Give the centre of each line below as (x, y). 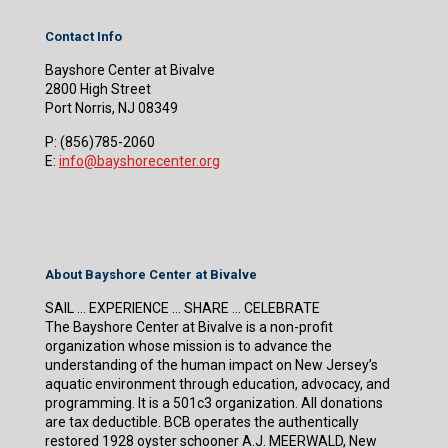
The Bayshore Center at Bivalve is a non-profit (189, 327)
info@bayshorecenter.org (139, 161)
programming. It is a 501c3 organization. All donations (214, 403)
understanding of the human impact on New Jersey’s (211, 365)
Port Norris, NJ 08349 (111, 108)
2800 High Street (98, 89)
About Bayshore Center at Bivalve (151, 275)
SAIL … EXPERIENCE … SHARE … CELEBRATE (182, 308)
